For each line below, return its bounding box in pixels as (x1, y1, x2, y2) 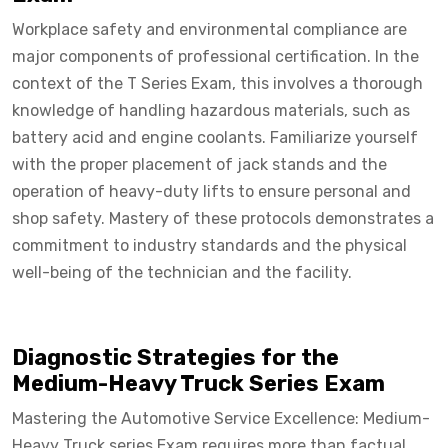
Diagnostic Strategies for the (12, 343, 339, 371)
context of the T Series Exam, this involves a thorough (12, 73, 423, 93)
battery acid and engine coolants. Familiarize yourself (12, 127, 418, 147)
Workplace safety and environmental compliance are (12, 19, 407, 39)
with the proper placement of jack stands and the (12, 154, 387, 174)
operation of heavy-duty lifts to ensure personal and (12, 181, 411, 201)
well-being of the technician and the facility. (12, 262, 352, 282)
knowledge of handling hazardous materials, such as (12, 100, 410, 120)
